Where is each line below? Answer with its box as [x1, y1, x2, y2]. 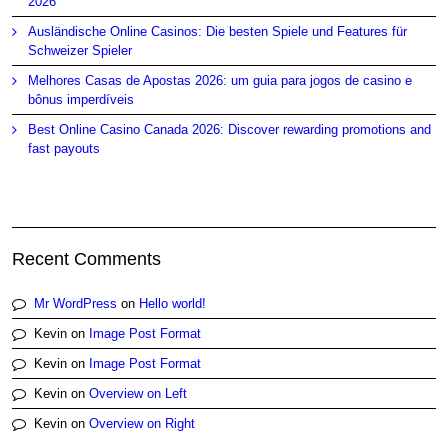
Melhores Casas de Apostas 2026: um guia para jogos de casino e [28, 73, 413, 89]
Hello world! [139, 295, 207, 311]
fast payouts [28, 141, 101, 157]
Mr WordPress [34, 295, 118, 311]
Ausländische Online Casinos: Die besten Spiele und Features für [28, 24, 408, 40]
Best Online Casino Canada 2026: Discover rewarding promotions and [28, 122, 432, 138]
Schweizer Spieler [28, 43, 133, 59]
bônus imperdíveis [28, 92, 135, 108]
